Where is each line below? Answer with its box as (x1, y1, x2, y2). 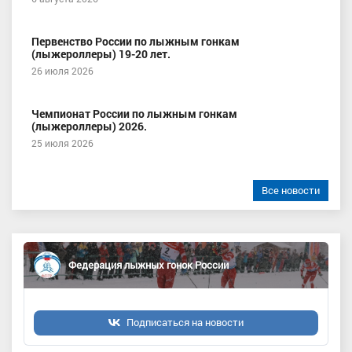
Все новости (262, 182, 320, 197)
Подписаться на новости (126, 315, 244, 328)
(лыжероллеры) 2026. (31, 118, 147, 134)
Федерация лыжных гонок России (68, 258, 229, 273)
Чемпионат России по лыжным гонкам (31, 105, 237, 121)
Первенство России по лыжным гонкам (31, 33, 240, 49)
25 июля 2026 (31, 136, 93, 149)
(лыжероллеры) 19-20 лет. (31, 46, 170, 61)
